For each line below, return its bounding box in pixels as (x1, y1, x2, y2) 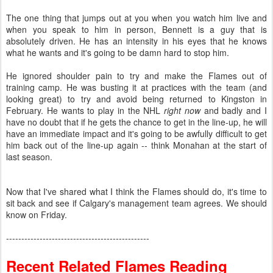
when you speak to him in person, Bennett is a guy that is (6, 23, 267, 35)
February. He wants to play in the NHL (6, 104, 165, 116)
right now (164, 104, 200, 116)
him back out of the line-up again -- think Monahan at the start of (6, 139, 267, 151)
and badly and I (200, 104, 268, 116)
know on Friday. (6, 208, 67, 221)
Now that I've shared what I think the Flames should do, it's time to (6, 185, 267, 197)
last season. (6, 151, 52, 163)
